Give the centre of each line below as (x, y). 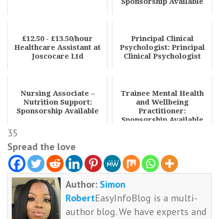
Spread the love (42, 147)
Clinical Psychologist (162, 56)
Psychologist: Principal (162, 47)
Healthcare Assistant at (57, 47)
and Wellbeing (162, 102)
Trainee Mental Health (162, 93)
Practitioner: (162, 111)
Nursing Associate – (57, 93)
